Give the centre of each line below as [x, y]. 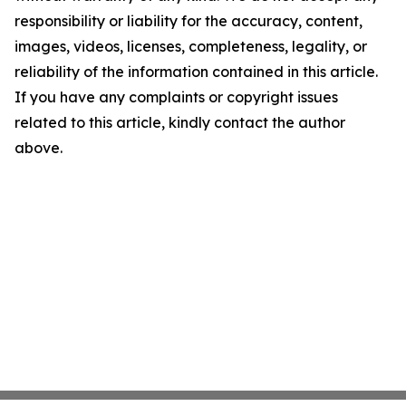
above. [39, 148]
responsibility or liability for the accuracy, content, [188, 21]
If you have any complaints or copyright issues [176, 97]
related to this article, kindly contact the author [180, 122]
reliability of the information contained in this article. [196, 72]
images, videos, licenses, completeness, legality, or [191, 46]
